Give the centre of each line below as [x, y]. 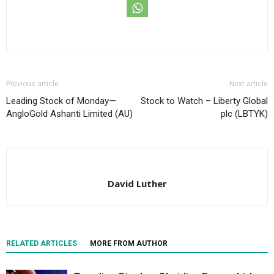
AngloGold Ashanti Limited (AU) [69, 114]
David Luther [137, 183]
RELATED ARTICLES [42, 243]
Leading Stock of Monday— [61, 101]
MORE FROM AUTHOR [129, 243]
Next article [249, 84]
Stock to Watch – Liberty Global [204, 101]
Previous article [32, 84]
